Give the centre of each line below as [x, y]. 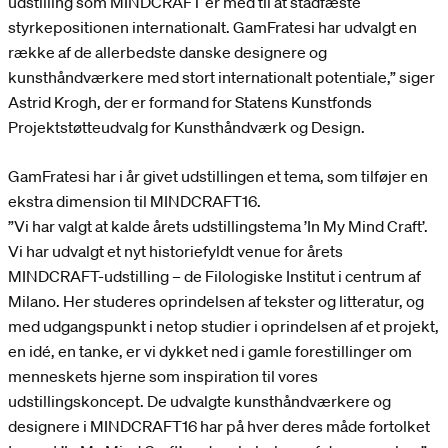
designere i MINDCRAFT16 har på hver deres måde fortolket [219, 426]
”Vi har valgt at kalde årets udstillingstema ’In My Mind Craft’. [218, 226]
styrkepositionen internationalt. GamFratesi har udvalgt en [212, 27]
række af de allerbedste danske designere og [167, 52]
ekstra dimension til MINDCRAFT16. [134, 201]
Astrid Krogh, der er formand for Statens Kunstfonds [190, 102]
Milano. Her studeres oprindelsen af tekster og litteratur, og [216, 301]
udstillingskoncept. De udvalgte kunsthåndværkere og [199, 401]
